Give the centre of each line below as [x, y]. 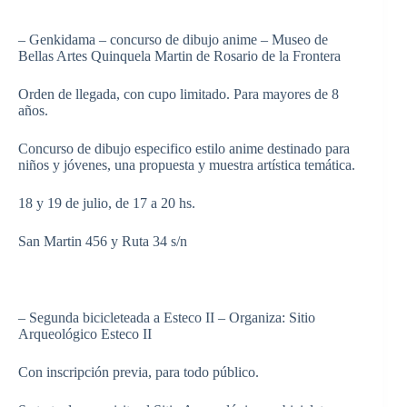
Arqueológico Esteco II [85, 333]
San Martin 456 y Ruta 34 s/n [103, 241]
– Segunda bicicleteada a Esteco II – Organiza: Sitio [167, 317]
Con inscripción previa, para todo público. [139, 372]
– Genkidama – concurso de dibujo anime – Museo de [173, 39]
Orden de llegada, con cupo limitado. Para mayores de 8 [179, 94]
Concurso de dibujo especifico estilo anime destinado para [184, 148]
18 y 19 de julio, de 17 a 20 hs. [107, 203]
